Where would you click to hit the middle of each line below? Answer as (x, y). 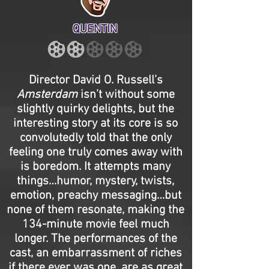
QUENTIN (95, 30)
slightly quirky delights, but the (95, 109)
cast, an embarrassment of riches (95, 253)
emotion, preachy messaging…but (95, 196)
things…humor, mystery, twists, (95, 181)
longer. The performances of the (95, 239)
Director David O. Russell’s (95, 80)
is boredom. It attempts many (95, 167)
